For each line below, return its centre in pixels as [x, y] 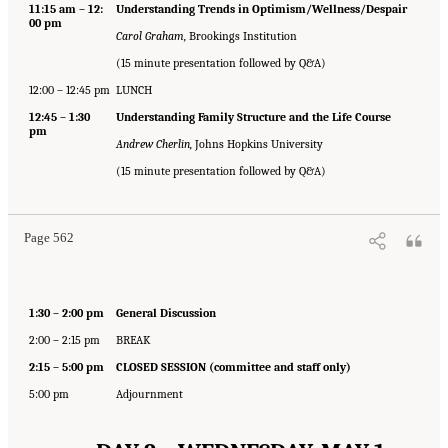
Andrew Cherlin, [153, 144]
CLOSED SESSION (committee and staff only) [233, 367]
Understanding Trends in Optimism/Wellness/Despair [261, 9]
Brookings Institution [241, 36]
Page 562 [49, 237]
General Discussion [165, 313]
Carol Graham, [150, 36]
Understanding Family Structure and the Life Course [253, 117]
